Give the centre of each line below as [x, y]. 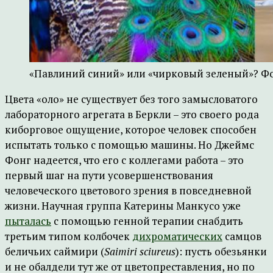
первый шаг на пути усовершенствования [109, 175]
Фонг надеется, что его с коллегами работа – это [124, 160]
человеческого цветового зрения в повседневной [128, 190]
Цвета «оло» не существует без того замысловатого [131, 99]
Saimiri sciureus [140, 251]
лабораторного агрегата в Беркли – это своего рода [132, 114]
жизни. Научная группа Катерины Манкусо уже [123, 206]
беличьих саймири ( [55, 251]
